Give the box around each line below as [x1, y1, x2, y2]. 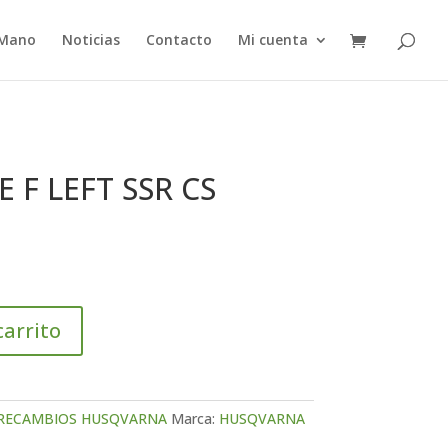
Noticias [62, 30, 120, 49]
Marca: [170, 409, 219, 428]
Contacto [146, 30, 212, 49]
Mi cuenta [238, 30, 308, 49]
